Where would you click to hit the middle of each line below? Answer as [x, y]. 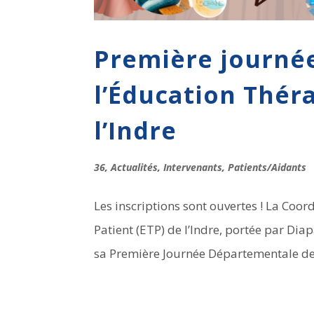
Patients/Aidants [267, 167]
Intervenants [193, 167]
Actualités [135, 167]
